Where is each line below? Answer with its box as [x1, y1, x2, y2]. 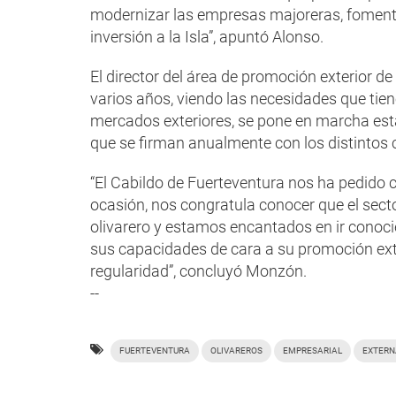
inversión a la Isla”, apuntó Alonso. [90, 27, 324, 47]
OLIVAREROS [210, 346, 263, 356]
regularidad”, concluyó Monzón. [90, 262, 307, 281]
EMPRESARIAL [283, 346, 342, 356]
